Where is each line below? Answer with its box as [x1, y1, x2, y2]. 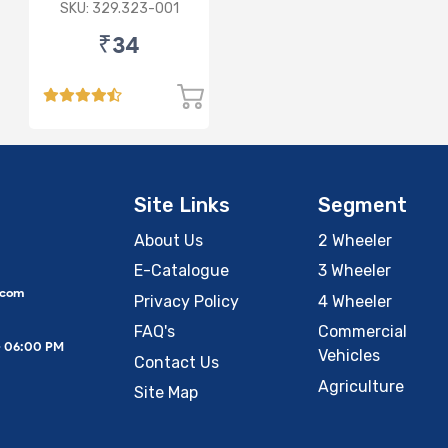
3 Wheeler [317, 261, 391, 281]
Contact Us [134, 352, 219, 372]
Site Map [134, 382, 198, 402]
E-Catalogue [134, 261, 229, 281]
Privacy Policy [134, 291, 239, 311]
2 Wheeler [317, 230, 392, 250]
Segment [317, 192, 407, 217]
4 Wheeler [317, 291, 392, 311]
